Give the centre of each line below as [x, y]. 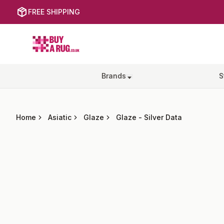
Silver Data [163, 117]
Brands [114, 76]
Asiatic [60, 117]
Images [29, 152]
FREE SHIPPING [54, 12]
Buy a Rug [51, 37]
